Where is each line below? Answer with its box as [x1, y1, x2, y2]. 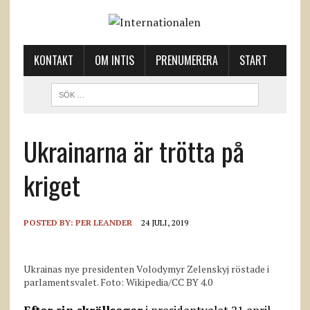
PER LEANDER [75, 217, 132, 228]
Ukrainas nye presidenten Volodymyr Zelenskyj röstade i [23, 262, 269, 275]
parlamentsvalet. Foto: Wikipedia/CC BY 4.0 [23, 275, 212, 289]
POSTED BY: [23, 217, 75, 228]
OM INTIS [94, 52, 134, 69]
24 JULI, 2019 [140, 217, 188, 228]
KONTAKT [33, 52, 73, 69]
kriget [23, 165, 80, 204]
